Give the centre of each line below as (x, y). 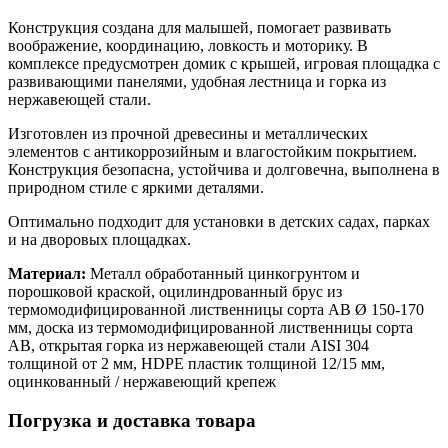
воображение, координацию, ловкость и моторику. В (188, 46)
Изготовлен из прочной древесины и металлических (188, 134)
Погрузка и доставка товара (132, 420)
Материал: (47, 274)
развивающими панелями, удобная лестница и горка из (197, 82)
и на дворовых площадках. (99, 240)
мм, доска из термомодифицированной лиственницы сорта (210, 328)
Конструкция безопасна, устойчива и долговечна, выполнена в (224, 170)
